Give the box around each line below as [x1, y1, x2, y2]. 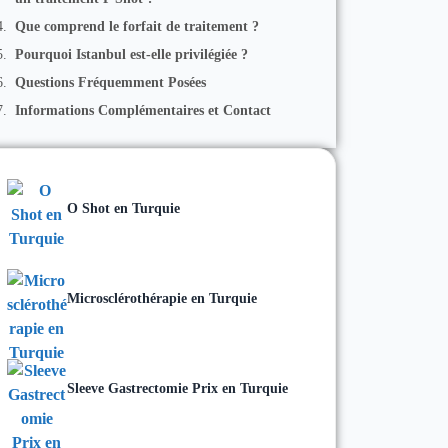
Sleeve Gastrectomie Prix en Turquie [66, 380, 288, 396]
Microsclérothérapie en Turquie [66, 290, 257, 306]
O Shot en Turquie [66, 200, 180, 216]
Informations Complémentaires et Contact [14, 102, 271, 118]
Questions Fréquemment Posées [14, 74, 206, 90]
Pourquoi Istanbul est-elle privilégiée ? [14, 46, 248, 62]
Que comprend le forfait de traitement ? [14, 18, 259, 34]
